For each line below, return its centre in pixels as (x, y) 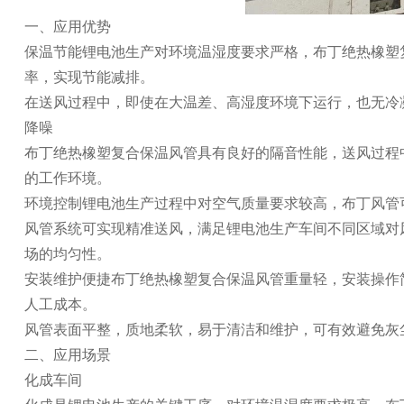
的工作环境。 (67, 178)
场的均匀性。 (67, 253)
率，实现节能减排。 (89, 77)
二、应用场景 (67, 354)
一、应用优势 (67, 26)
